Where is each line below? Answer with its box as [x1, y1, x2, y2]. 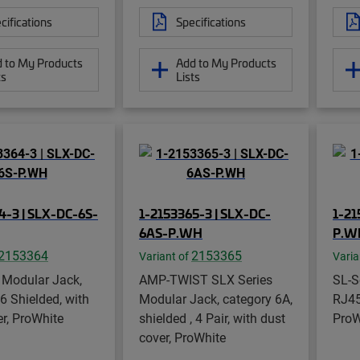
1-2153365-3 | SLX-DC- [139, 203, 271, 222]
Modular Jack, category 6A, [139, 289, 292, 307]
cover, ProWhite [139, 328, 226, 346]
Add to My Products [176, 54, 276, 71]
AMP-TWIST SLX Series [139, 270, 272, 288]
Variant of [139, 248, 191, 264]
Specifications [176, 13, 246, 30]
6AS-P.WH [139, 223, 202, 241]
